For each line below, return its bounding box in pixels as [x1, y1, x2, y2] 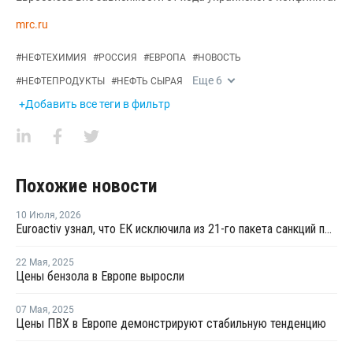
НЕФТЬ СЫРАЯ [117, 75, 183, 87]
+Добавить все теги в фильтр [19, 97, 170, 110]
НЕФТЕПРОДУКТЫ [21, 75, 105, 87]
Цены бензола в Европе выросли [16, 268, 184, 284]
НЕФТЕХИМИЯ [21, 51, 87, 63]
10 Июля [16, 209, 55, 221]
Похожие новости [16, 174, 158, 197]
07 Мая [16, 303, 48, 315]
